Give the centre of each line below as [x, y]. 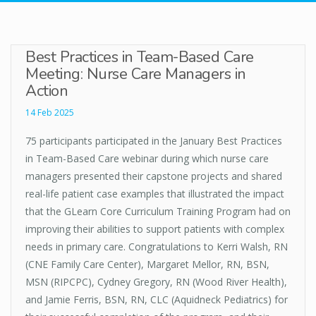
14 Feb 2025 [50, 113]
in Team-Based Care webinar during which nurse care [147, 159]
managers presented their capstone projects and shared [154, 176]
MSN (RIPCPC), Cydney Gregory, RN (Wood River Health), [156, 282]
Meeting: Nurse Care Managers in [136, 74]
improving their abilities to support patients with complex [155, 229]
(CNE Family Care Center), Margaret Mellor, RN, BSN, [147, 265]
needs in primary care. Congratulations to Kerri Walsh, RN [157, 247]
